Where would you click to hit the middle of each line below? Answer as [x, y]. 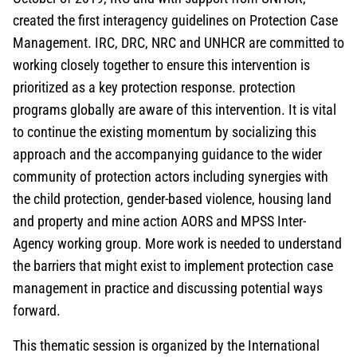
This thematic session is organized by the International [166, 346]
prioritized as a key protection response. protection [154, 88]
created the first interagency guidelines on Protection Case [175, 21]
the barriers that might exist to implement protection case [173, 266]
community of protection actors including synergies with [171, 177]
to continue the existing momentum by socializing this [165, 132]
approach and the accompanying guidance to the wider [167, 155]
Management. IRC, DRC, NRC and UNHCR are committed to [178, 43]
